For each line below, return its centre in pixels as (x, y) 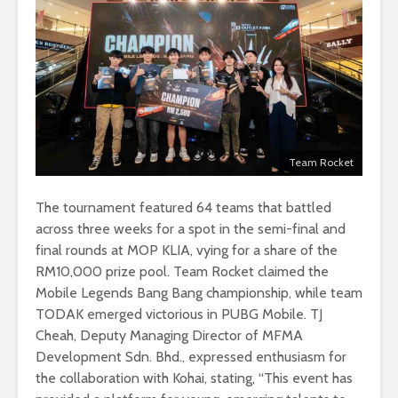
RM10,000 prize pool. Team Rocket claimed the (182, 271)
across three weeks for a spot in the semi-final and (191, 228)
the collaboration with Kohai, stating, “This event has (194, 378)
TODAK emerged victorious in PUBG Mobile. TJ (179, 314)
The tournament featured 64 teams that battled (183, 207)
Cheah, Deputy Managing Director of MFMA (169, 335)
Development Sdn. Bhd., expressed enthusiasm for (191, 356)
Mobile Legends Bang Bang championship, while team (199, 292)
